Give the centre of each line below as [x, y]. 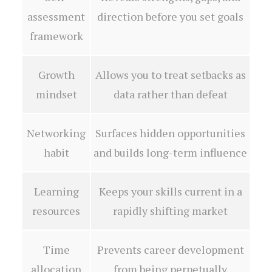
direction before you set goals [170, 16]
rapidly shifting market [170, 210]
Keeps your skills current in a [170, 191]
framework [56, 36]
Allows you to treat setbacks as [170, 74]
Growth [56, 74]
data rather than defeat [170, 94]
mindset [56, 94]
